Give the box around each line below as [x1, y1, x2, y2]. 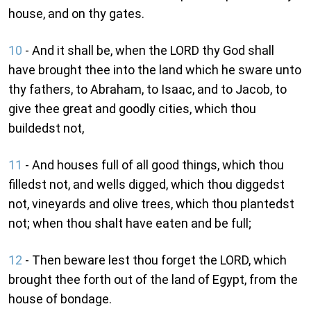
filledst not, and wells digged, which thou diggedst [8, 177, 285, 192]
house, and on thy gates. [8, 6, 144, 22]
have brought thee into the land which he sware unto [8, 62, 301, 78]
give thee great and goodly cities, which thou [8, 101, 256, 117]
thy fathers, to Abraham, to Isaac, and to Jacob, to [8, 82, 287, 97]
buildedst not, [8, 121, 84, 136]
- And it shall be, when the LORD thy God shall [22, 43, 274, 58]
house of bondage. [8, 292, 112, 307]
